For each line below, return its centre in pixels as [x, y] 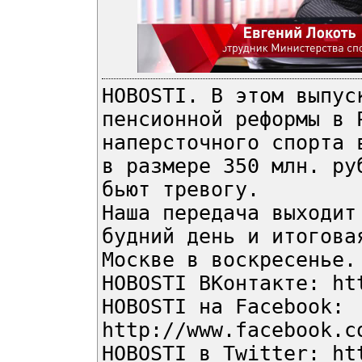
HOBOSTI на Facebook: [223, 307]
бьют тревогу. [181, 190]
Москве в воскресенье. [229, 260]
